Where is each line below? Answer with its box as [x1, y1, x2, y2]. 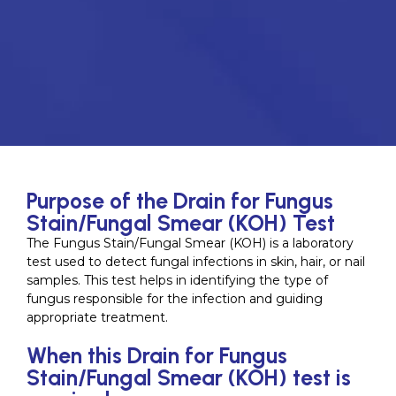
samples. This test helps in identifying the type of [27, 272, 328, 289]
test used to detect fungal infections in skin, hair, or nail [27, 254, 365, 270]
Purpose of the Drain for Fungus [27, 187, 333, 215]
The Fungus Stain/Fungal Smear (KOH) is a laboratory [27, 235, 354, 252]
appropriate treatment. [27, 309, 168, 326]
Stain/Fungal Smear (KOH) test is [27, 364, 351, 392]
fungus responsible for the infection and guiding [27, 291, 323, 308]
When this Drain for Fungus [27, 342, 287, 369]
